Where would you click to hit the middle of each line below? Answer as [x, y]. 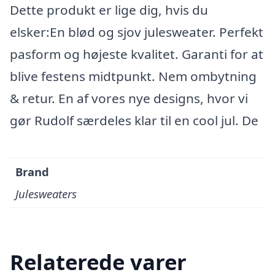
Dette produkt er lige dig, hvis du [109, 10]
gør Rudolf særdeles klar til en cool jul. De [134, 120]
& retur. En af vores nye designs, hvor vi [129, 98]
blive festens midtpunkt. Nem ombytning [133, 76]
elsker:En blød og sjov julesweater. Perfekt [137, 32]
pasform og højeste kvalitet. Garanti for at [137, 54]
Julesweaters [46, 194]
